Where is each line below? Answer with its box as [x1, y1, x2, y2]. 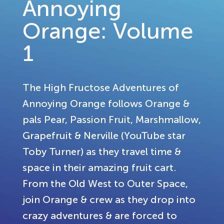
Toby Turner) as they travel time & [22, 146, 181, 157]
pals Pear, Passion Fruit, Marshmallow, [22, 114, 201, 125]
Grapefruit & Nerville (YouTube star [22, 130, 185, 141]
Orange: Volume [22, 18, 193, 43]
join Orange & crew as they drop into [22, 194, 195, 205]
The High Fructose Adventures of [22, 82, 179, 93]
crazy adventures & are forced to [22, 210, 177, 221]
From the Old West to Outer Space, [22, 178, 188, 189]
